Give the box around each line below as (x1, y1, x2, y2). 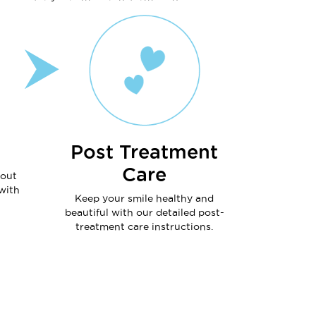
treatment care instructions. (75, 221, 214, 233)
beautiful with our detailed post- (64, 207, 224, 219)
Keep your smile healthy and (75, 193, 214, 205)
